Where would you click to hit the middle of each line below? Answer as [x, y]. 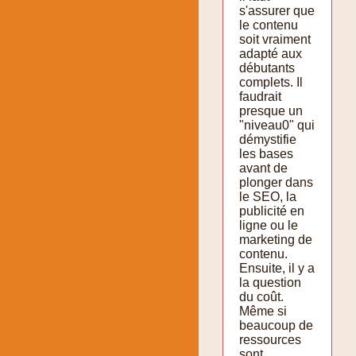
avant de [263, 168]
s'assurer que [277, 10]
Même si [263, 311]
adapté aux [271, 53]
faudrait [260, 96]
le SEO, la [268, 196]
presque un [271, 110]
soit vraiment [275, 39]
